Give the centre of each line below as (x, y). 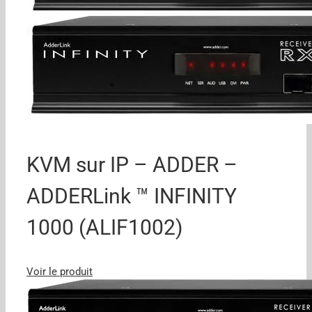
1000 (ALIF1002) (104, 227)
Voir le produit (60, 271)
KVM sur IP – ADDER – (132, 164)
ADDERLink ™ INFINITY (132, 196)
